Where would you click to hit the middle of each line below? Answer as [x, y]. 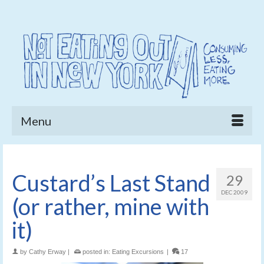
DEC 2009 [234, 192]
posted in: [96, 251]
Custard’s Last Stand [111, 182]
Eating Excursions [138, 251]
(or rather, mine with [110, 206]
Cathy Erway [47, 251]
